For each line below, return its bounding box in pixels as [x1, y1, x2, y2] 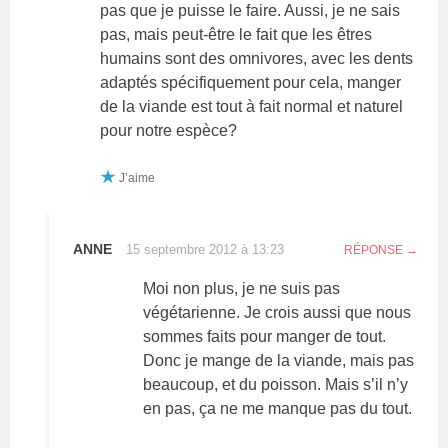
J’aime [119, 170, 156, 185]
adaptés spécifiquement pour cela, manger [100, 73, 402, 91]
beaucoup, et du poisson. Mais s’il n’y [143, 375, 409, 393]
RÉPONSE [343, 242, 403, 257]
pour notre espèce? [100, 121, 238, 139]
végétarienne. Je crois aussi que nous [143, 303, 412, 321]
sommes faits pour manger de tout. [143, 327, 387, 345]
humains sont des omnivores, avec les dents [100, 49, 414, 67]
